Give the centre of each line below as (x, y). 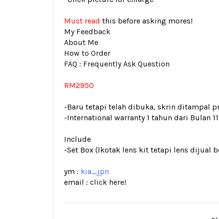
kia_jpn (95, 171)
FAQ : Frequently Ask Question (117, 64)
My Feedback (87, 32)
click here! (108, 182)
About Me (81, 42)
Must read (82, 21)
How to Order (87, 53)
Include (77, 139)
